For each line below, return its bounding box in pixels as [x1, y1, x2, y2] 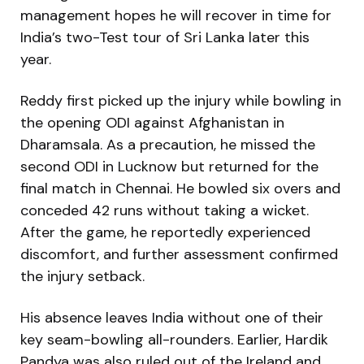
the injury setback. [20, 266, 145, 286]
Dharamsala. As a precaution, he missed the [20, 134, 315, 154]
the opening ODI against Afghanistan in [20, 112, 284, 132]
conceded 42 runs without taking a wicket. [20, 200, 309, 220]
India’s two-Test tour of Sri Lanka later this [20, 27, 310, 47]
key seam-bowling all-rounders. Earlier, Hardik [20, 329, 328, 349]
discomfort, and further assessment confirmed [20, 244, 338, 264]
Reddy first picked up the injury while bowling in [20, 90, 341, 110]
